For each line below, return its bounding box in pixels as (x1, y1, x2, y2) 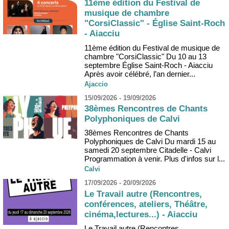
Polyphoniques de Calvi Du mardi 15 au (84, 137, 216, 146)
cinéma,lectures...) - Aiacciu (84, 209, 197, 219)
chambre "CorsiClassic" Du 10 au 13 (84, 52, 207, 61)
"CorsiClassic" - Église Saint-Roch (84, 18, 225, 29)
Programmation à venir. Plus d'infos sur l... (84, 154, 225, 164)
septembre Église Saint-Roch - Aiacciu (84, 60, 213, 70)
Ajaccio (84, 80, 108, 88)
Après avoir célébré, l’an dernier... (84, 69, 195, 78)
